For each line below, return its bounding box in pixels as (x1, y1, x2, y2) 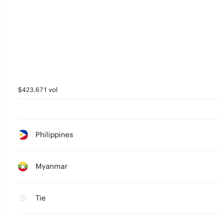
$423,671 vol (18, 86, 57, 94)
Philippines (35, 130, 73, 139)
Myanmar (35, 162, 68, 171)
